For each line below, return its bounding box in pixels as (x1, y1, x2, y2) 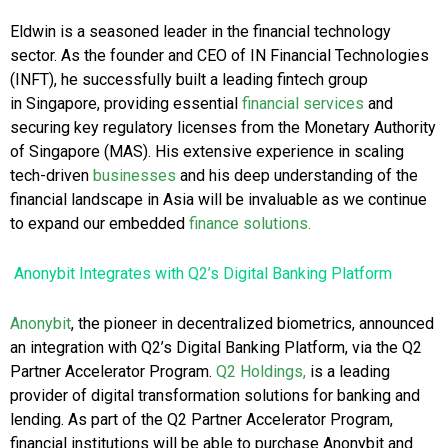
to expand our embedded (10, 214, 189, 234)
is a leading (306, 362, 390, 382)
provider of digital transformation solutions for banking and (10, 386, 420, 406)
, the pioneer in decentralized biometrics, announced (71, 314, 434, 334)
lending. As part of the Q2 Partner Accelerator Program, (10, 410, 393, 430)
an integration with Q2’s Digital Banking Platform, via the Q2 (10, 338, 422, 358)
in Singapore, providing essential (10, 94, 242, 114)
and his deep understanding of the (180, 166, 418, 186)
